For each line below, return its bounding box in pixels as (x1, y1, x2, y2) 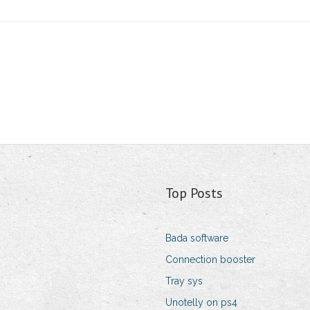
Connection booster (165, 254, 255, 266)
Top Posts (165, 184, 223, 203)
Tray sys (165, 275, 203, 287)
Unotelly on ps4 (165, 297, 237, 309)
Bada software (165, 232, 228, 244)
